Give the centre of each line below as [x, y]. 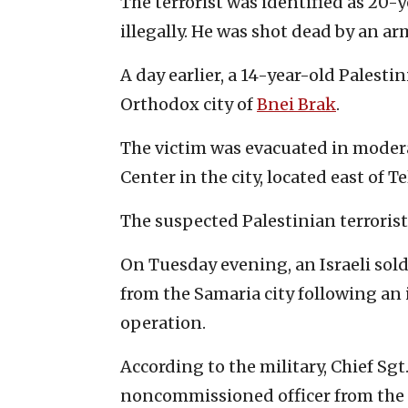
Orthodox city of [189, 104]
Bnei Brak [296, 104]
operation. [163, 322]
